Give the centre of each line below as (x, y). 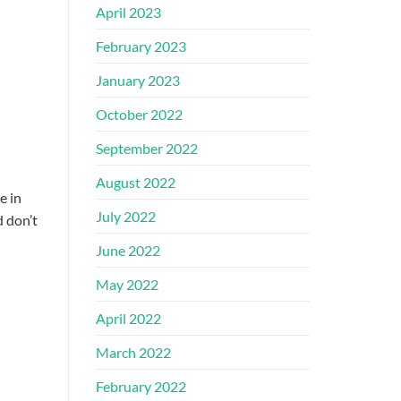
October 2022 (139, 115)
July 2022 (126, 217)
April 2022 (128, 319)
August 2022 (136, 183)
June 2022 (128, 251)
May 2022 (127, 285)
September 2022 (147, 149)
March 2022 (133, 353)
